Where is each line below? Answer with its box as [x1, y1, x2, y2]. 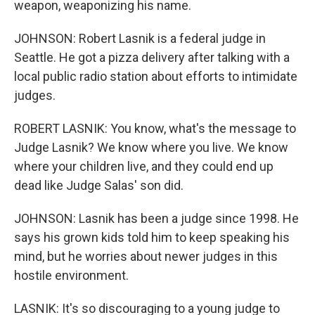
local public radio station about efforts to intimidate [14, 69, 297, 84]
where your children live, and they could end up [14, 159, 274, 174]
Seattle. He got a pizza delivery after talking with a [14, 50, 290, 65]
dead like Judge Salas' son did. [14, 178, 184, 193]
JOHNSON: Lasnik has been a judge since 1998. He [14, 211, 299, 226]
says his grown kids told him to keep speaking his [14, 230, 290, 245]
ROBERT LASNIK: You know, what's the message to [14, 121, 296, 136]
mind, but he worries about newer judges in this [14, 249, 278, 264]
